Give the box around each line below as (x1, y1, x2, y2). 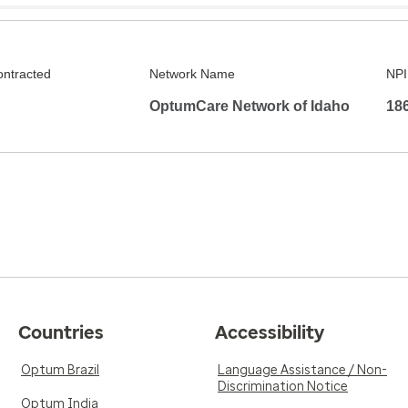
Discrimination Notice (218, 379, 348, 394)
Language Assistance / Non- (218, 362, 387, 378)
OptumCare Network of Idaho (149, 98, 350, 114)
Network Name (149, 66, 235, 81)
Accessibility (215, 321, 324, 343)
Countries (18, 321, 104, 343)
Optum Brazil (21, 362, 99, 378)
